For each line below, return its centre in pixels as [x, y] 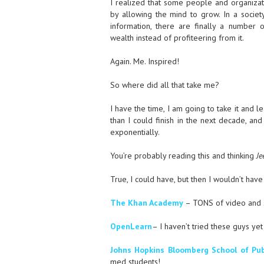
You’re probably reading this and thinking [183, 156]
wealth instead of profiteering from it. [177, 38]
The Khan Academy [146, 203]
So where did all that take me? [164, 85]
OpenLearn [131, 226]
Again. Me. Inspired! [144, 61]
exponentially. [135, 132]
